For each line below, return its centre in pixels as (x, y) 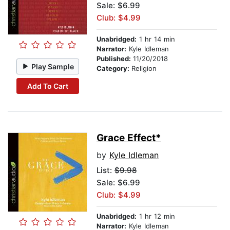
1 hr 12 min (156, 216)
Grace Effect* (129, 138)
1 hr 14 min (156, 39)
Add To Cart (47, 86)
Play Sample (53, 66)
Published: (115, 59)
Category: (114, 69)
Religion (144, 69)
